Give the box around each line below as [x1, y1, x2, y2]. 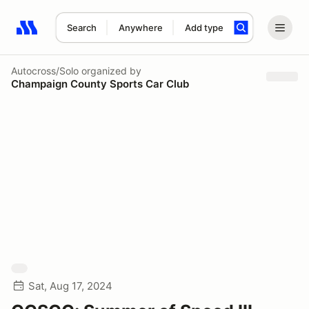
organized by [79, 64, 141, 77]
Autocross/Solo [11, 64, 79, 77]
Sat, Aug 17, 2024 [28, 279, 112, 292]
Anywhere [118, 22, 163, 33]
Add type [184, 22, 223, 33]
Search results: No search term [16, 28, 177, 42]
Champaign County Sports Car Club [11, 77, 189, 90]
